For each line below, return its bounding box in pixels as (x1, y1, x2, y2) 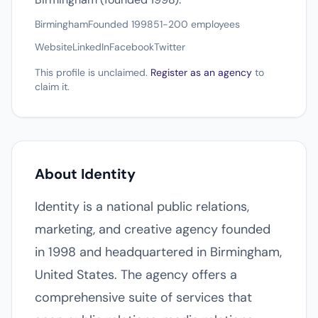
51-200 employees (153, 18, 240, 31)
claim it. (35, 80, 70, 93)
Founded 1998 (88, 18, 153, 31)
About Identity (35, 165, 136, 183)
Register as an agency (150, 66, 252, 79)
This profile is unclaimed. (35, 66, 150, 79)
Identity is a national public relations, (35, 198, 249, 215)
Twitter (154, 40, 185, 53)
